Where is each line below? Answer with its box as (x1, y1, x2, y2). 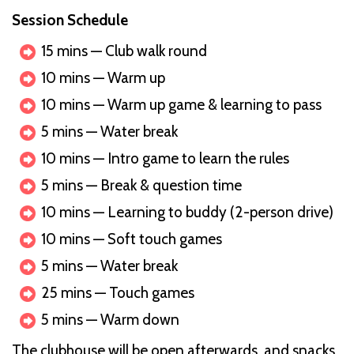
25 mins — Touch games (41, 283, 194, 302)
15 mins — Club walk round (41, 41, 207, 60)
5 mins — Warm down (41, 310, 179, 329)
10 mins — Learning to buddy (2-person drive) (41, 202, 333, 221)
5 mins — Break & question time (41, 175, 242, 194)
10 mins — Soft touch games (41, 229, 222, 248)
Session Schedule (12, 10, 128, 29)
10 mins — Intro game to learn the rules (41, 149, 289, 168)
